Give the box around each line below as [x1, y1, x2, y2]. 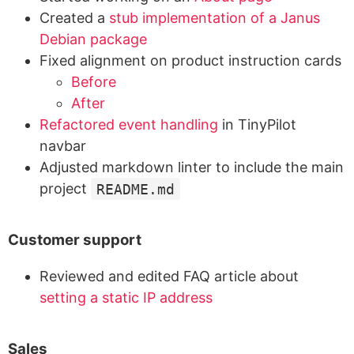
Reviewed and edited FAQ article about [40, 268, 299, 285]
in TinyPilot [218, 116, 296, 134]
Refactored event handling [40, 116, 218, 134]
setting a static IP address [40, 289, 213, 307]
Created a [40, 9, 109, 27]
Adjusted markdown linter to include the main [40, 159, 344, 176]
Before [71, 73, 116, 91]
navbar [40, 137, 86, 155]
